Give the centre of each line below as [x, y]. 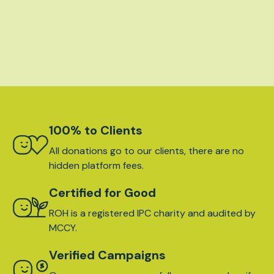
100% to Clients [96, 130]
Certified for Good [102, 192]
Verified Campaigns [107, 255]
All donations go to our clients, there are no [146, 150]
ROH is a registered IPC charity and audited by [152, 213]
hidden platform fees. [96, 165]
